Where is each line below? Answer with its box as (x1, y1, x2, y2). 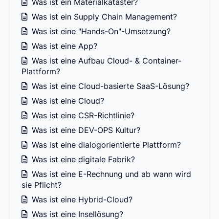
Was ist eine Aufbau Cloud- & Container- (29, 56, 181, 66)
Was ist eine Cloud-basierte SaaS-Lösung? (29, 81, 189, 91)
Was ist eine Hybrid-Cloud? (29, 195, 132, 205)
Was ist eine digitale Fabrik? (29, 154, 135, 165)
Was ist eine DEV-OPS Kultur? (29, 125, 140, 135)
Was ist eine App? (29, 41, 97, 51)
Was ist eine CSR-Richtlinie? (29, 110, 134, 121)
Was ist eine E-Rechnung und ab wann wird (29, 169, 191, 179)
